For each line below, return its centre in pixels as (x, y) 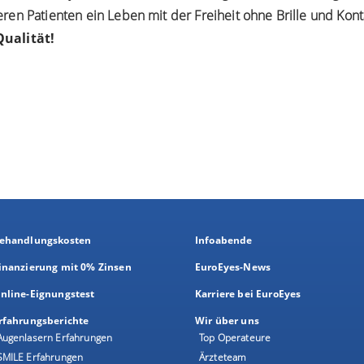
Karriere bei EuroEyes (248, 293)
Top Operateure (235, 337)
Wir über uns (227, 320)
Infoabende (224, 240)
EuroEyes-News (233, 266)
